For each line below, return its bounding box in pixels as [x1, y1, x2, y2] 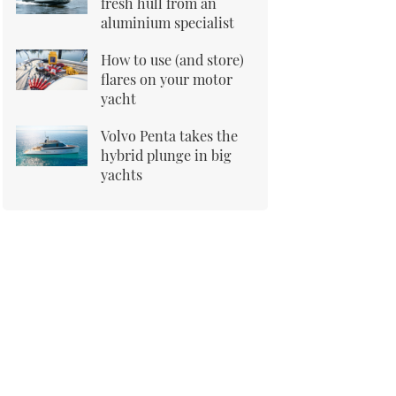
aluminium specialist [101, 12, 234, 32]
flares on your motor [101, 69, 232, 88]
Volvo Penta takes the [101, 126, 238, 145]
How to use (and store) [101, 49, 244, 69]
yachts [101, 164, 142, 184]
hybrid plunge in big [101, 145, 232, 164]
